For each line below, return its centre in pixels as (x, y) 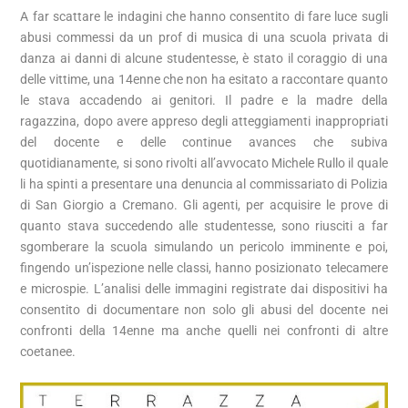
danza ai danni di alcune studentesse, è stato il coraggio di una (204, 59)
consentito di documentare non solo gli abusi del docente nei (204, 310)
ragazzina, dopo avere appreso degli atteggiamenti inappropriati (204, 122)
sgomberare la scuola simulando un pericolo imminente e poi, (204, 247)
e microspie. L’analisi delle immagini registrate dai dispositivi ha (204, 289)
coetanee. (48, 352)
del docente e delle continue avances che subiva (204, 143)
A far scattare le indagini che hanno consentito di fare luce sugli (204, 17)
